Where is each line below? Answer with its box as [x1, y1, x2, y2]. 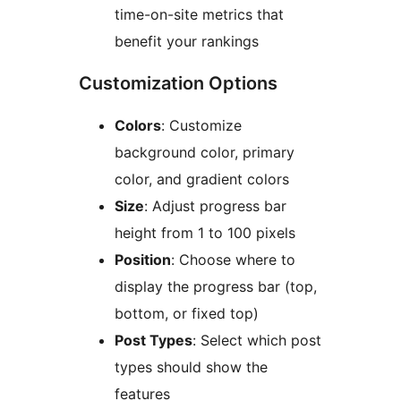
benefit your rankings [115, 32, 259, 51]
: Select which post [192, 331, 321, 350]
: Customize [161, 116, 242, 135]
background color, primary [115, 143, 294, 162]
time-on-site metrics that [115, 5, 284, 24]
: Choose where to [171, 251, 295, 269]
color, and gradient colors [115, 170, 289, 189]
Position [115, 251, 171, 269]
